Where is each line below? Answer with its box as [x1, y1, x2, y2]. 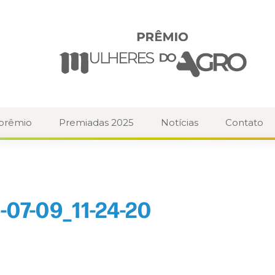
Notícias [161, 117, 198, 129]
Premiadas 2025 [59, 117, 134, 129]
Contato [225, 117, 263, 129]
